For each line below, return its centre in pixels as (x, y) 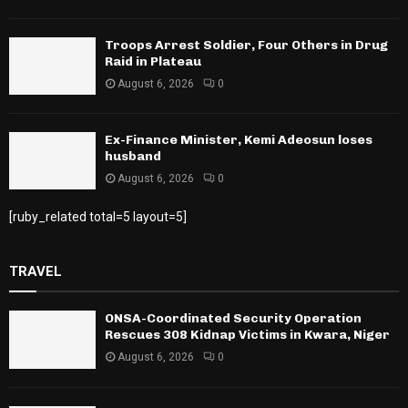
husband (133, 157)
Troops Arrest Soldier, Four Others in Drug (246, 45)
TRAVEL (36, 272)
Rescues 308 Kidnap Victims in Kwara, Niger (247, 335)
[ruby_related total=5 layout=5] (98, 217)
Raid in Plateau (153, 61)
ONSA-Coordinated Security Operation (233, 319)
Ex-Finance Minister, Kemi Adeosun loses (239, 140)
